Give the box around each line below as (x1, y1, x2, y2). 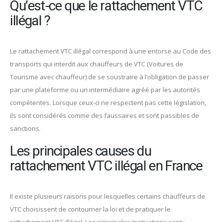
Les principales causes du (10, 141, 151, 162)
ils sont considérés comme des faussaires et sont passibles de (10, 111, 199, 120)
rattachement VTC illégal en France (10, 156, 203, 176)
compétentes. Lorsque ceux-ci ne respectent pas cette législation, (10, 98, 206, 108)
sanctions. (10, 124, 41, 133)
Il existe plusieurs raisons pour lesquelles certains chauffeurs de (10, 191, 205, 201)
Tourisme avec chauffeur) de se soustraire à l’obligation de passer (10, 72, 209, 82)
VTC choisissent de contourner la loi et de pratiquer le (10, 204, 170, 214)
